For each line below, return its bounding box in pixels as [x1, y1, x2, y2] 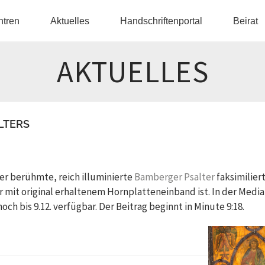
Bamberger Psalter [134, 170, 215, 183]
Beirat [232, 16, 258, 26]
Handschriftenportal [119, 16, 202, 26]
